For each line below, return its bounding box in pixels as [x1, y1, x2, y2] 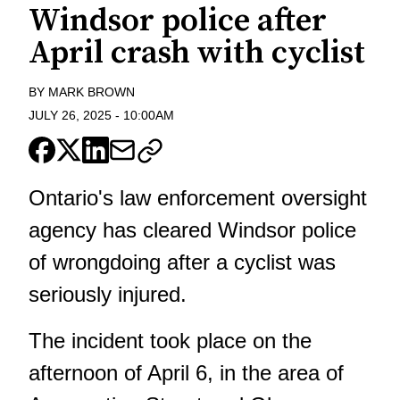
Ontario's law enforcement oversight [29, 186, 367, 211]
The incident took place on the [29, 329, 312, 354]
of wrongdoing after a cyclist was [29, 250, 336, 275]
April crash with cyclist [29, 32, 365, 73]
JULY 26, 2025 [29, 108, 112, 123]
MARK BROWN [48, 84, 135, 99]
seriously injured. [29, 282, 187, 307]
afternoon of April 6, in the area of [29, 361, 344, 386]
